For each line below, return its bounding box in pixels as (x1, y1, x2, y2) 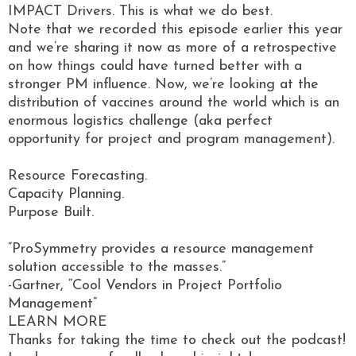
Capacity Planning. (8, 186, 129, 202)
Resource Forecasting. (8, 168, 147, 184)
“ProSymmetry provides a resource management (8, 241, 314, 257)
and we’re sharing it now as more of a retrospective (8, 40, 337, 56)
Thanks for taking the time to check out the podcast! (8, 332, 346, 348)
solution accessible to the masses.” (8, 259, 226, 275)
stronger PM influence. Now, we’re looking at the (8, 76, 319, 92)
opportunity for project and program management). (8, 131, 335, 147)
